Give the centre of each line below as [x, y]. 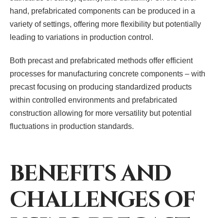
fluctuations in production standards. [72, 127]
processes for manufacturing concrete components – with [108, 74]
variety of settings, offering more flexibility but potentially [105, 24]
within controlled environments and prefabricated [93, 100]
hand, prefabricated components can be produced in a [102, 11]
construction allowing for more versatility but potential [101, 113]
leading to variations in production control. [82, 37]
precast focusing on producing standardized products [101, 87]
